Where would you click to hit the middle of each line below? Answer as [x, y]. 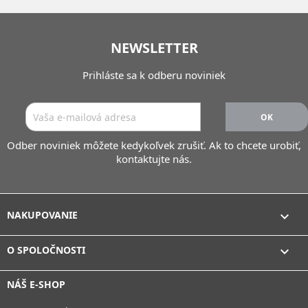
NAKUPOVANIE [42, 215]
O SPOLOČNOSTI [46, 250]
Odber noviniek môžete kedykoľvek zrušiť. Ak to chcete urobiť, [154, 145]
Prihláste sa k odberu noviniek [154, 75]
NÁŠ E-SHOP [36, 284]
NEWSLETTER [154, 48]
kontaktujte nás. [154, 159]
